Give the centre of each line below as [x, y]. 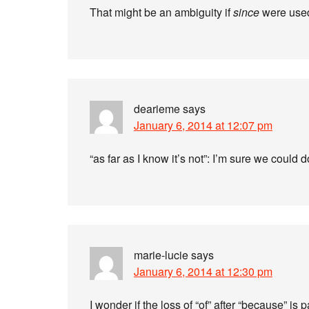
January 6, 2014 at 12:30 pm [203, 271]
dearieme [157, 109]
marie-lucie [161, 255]
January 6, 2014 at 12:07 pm [203, 125]
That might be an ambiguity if [161, 12]
